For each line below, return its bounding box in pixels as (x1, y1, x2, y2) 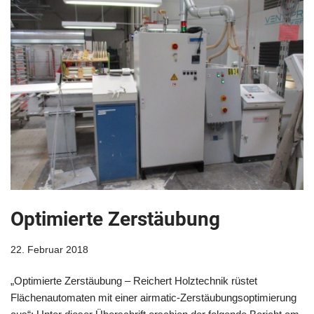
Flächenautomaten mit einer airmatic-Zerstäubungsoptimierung (11, 291, 296, 303)
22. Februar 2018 (11, 244, 88, 255)
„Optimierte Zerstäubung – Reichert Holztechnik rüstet (11, 274, 257, 287)
